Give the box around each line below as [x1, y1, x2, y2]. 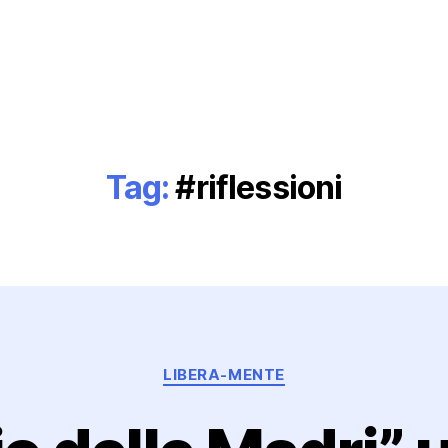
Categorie [223, 355, 303, 376]
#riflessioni [175, 168, 343, 207]
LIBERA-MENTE [163, 365, 285, 384]
